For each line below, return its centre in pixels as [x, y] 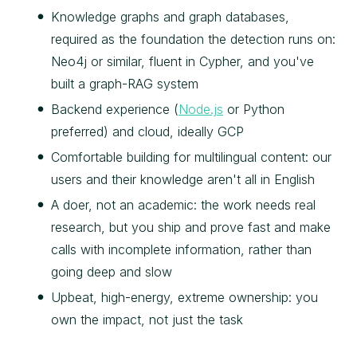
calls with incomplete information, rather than [181, 250]
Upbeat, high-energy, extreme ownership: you [184, 298]
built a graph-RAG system [125, 84]
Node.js [201, 110]
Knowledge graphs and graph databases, [170, 17]
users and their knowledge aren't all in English [183, 180]
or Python [254, 110]
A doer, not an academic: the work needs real [183, 205]
